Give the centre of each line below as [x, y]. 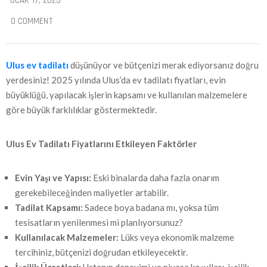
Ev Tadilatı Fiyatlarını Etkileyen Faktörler [111, 144]
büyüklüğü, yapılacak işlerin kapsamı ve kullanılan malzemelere [127, 95]
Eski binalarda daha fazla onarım [155, 178]
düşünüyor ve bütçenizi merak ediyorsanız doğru [164, 65]
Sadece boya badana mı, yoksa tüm [151, 208]
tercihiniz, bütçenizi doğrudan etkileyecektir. [101, 252]
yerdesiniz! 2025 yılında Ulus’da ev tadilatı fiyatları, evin [116, 80]
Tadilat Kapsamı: [49, 208]
